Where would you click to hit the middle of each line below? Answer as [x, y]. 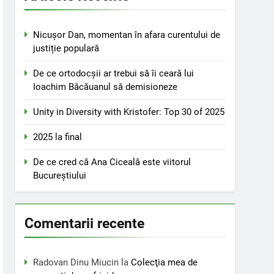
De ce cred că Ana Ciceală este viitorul [112, 162]
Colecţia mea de [165, 262]
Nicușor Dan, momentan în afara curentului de [127, 35]
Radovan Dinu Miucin [76, 262]
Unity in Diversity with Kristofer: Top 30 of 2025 [129, 112]
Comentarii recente [85, 223]
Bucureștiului [60, 176]
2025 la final [58, 137]
